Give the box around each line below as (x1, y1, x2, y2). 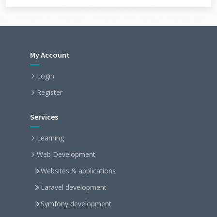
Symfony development (41, 199, 111, 208)
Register (37, 88, 62, 97)
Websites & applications (41, 166, 116, 175)
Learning (37, 133, 64, 142)
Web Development (37, 150, 95, 159)
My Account (30, 50, 70, 60)
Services (30, 112, 58, 122)
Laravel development (41, 183, 107, 192)
